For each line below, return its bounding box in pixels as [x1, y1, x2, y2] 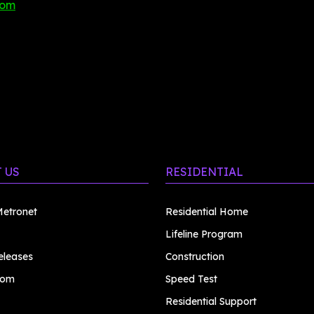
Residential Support [165, 295, 257, 308]
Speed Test [165, 273, 217, 285]
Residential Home [165, 205, 248, 218]
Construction [165, 250, 224, 263]
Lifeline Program [165, 228, 243, 240]
